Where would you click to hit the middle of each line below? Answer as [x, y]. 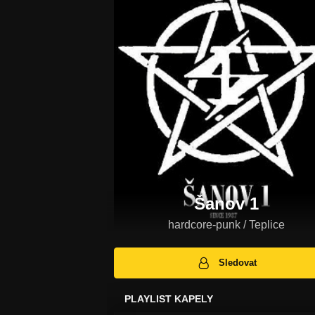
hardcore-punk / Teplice [226, 224]
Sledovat [238, 263]
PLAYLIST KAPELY [169, 299]
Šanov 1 [226, 203]
